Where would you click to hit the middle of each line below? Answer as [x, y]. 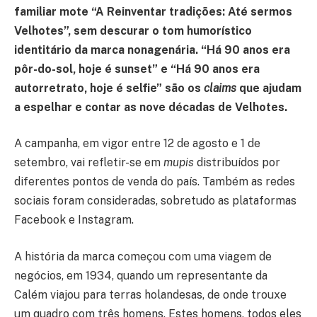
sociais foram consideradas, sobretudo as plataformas [155, 201]
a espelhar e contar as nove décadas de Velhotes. [151, 107]
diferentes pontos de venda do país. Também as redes [155, 182]
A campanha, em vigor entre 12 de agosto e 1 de [137, 144]
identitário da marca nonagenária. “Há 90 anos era [152, 50]
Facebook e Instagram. [74, 220]
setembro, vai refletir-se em [89, 163]
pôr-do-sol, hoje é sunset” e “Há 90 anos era [137, 69]
